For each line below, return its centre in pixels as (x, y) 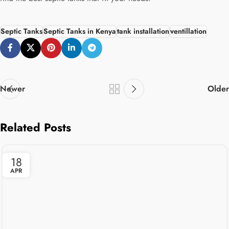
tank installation (143, 31)
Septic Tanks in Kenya (80, 31)
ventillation (188, 31)
